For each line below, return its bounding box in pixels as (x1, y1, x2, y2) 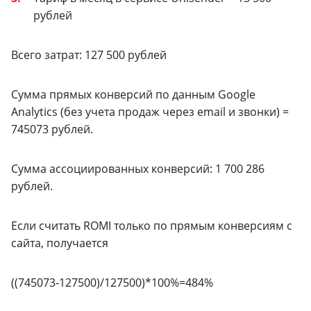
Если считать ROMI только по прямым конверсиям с (11, 217, 292, 233)
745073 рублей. (11, 121, 93, 137)
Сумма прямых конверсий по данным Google (11, 86, 255, 102)
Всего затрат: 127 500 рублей (11, 47, 167, 62)
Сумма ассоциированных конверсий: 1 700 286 (11, 160, 264, 176)
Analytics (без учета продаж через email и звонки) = (11, 103, 289, 119)
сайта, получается (11, 235, 108, 251)
